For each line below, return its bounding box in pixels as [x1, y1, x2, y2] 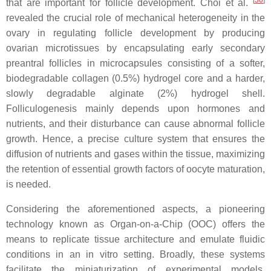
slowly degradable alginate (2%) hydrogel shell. [6, 88, 265, 99]
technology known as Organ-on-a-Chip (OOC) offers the [6, 218, 265, 229]
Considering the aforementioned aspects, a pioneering [6, 203, 265, 214]
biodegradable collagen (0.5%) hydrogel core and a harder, [6, 73, 265, 83]
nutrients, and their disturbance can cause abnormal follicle [6, 118, 265, 129]
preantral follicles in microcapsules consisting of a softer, [6, 57, 265, 68]
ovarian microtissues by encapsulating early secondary [6, 42, 265, 53]
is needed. [6, 178, 51, 189]
